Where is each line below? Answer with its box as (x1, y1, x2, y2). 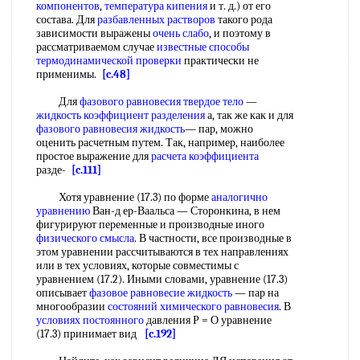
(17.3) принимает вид (36, 327, 145, 341)
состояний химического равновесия (108, 300, 279, 313)
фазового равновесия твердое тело (80, 95, 243, 108)
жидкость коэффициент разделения (36, 108, 205, 122)
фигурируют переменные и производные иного (36, 218, 264, 231)
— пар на (232, 286, 279, 300)
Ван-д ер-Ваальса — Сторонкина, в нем (90, 204, 280, 218)
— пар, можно (185, 122, 253, 136)
